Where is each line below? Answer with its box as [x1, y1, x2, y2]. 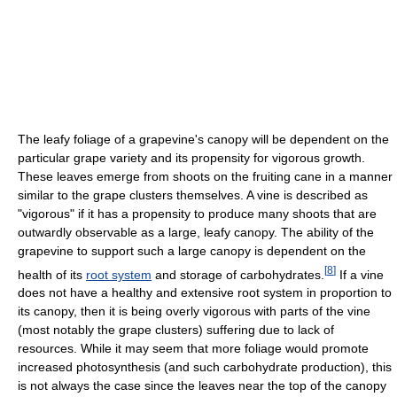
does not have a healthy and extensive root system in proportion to [18, 285, 392, 300]
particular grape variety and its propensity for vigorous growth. [18, 150, 365, 165]
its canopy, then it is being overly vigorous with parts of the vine [18, 304, 370, 319]
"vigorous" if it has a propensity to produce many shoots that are [18, 206, 377, 221]
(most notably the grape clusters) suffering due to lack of [18, 323, 334, 338]
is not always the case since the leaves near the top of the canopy [18, 378, 386, 393]
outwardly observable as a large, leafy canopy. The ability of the [18, 224, 374, 239]
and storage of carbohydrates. [152, 267, 324, 282]
